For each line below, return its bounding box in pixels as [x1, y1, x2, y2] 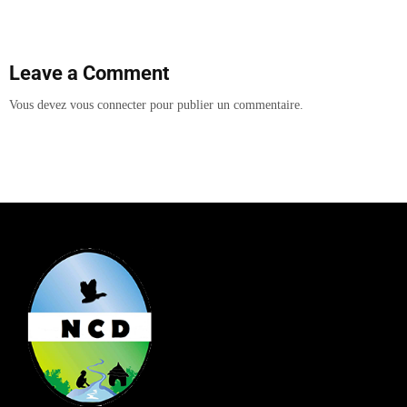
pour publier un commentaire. [146, 98, 303, 112]
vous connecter [70, 98, 146, 112]
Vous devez [9, 98, 70, 112]
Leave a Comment [9, 62, 169, 84]
